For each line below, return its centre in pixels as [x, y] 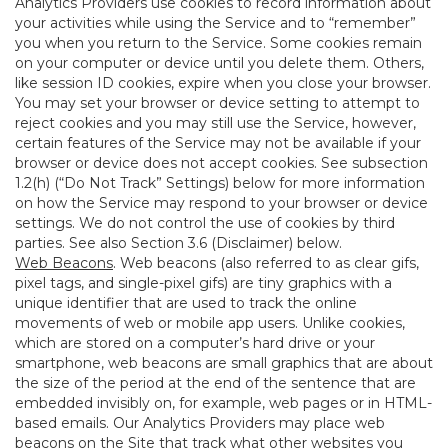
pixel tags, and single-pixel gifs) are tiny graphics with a [203, 283]
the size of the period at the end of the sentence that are [215, 383]
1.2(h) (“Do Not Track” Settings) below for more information [220, 183]
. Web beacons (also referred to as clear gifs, [266, 263]
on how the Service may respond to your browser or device [221, 203]
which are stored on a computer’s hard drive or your [195, 343]
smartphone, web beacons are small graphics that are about [224, 363]
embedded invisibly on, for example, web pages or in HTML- [223, 403]
